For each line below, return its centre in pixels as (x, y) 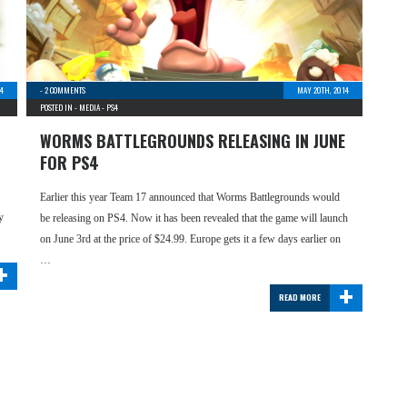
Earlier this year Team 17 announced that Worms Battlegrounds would (190, 197)
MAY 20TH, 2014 (323, 90)
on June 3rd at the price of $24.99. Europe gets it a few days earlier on (190, 239)
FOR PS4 (69, 163)
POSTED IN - (60, 107)
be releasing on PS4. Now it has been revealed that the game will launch (194, 218)
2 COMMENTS (65, 90)
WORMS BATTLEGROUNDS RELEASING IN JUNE (193, 141)
